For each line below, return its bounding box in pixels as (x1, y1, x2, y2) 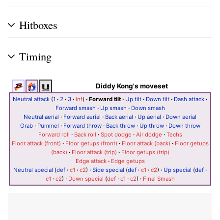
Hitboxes (19, 17, 57, 32)
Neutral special (13, 166, 53, 173)
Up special (164, 166, 192, 173)
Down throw (168, 122, 200, 129)
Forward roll (38, 131, 70, 138)
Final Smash (142, 175, 175, 182)
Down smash (131, 104, 165, 111)
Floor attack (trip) (71, 148, 117, 156)
